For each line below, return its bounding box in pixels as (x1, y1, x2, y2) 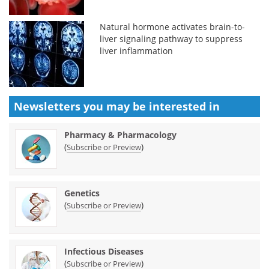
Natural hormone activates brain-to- (100, 20, 246, 32)
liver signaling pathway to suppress (100, 32, 243, 44)
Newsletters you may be (14, 98, 149, 113)
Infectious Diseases (64, 245, 144, 257)
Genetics (64, 187, 100, 199)
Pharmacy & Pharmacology (64, 128, 177, 141)
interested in (149, 98, 220, 113)
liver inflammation (100, 44, 174, 56)
